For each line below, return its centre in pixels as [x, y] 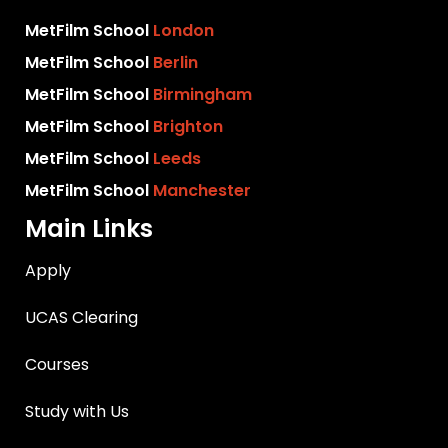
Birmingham [203, 95]
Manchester [202, 191]
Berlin [176, 63]
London [184, 31]
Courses [57, 365]
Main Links [89, 229]
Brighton [188, 127]
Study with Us [77, 412]
